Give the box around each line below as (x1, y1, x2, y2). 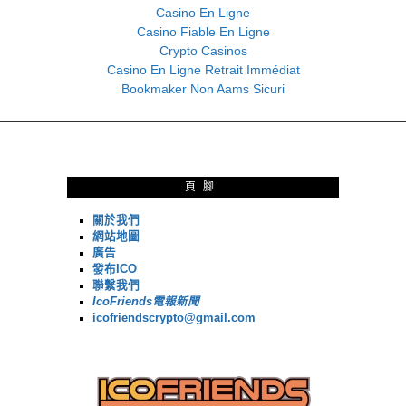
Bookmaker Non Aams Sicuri (121, 82, 285, 97)
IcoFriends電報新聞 (92, 295, 199, 309)
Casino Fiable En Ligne (136, 24, 270, 40)
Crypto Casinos (159, 43, 247, 59)
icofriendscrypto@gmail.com (92, 312, 256, 325)
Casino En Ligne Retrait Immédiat (106, 63, 300, 78)
